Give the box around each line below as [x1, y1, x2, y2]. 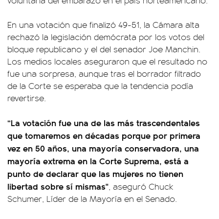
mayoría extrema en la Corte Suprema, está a [7, 154, 189, 167]
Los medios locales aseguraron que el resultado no [7, 55, 207, 67]
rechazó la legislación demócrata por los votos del [7, 31, 204, 43]
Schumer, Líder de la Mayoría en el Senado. [7, 193, 177, 204]
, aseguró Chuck [109, 180, 174, 192]
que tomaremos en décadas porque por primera [7, 129, 200, 141]
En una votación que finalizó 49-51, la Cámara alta [7, 19, 199, 30]
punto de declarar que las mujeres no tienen [7, 167, 183, 179]
